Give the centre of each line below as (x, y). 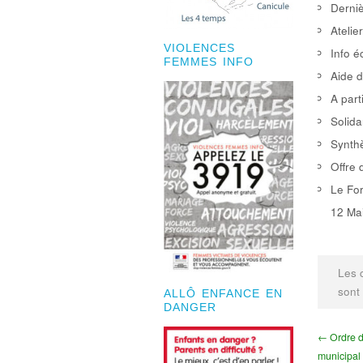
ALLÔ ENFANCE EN (223, 293)
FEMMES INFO (209, 62)
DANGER (190, 307)
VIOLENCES (199, 49)
